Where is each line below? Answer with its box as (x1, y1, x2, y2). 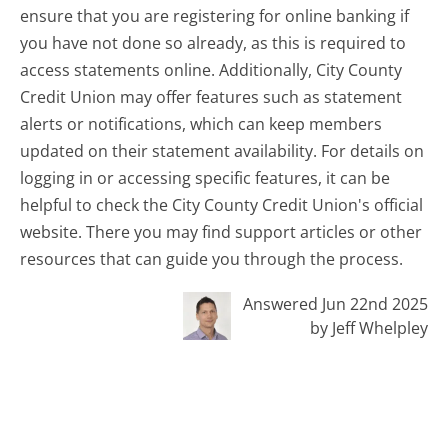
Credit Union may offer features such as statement (20, 86, 403, 109)
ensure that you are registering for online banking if (20, 5, 410, 28)
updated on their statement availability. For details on (20, 140, 425, 163)
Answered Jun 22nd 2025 (242, 293, 428, 316)
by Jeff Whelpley (309, 317, 428, 340)
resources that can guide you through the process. (20, 248, 404, 271)
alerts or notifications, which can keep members (20, 113, 383, 136)
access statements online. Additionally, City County (20, 59, 403, 82)
